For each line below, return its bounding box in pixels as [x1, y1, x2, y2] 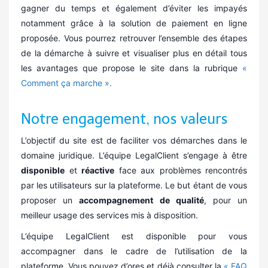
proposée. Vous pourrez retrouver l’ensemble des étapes [21, 33, 247, 43]
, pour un [203, 195, 248, 205]
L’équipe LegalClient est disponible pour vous [21, 231, 247, 241]
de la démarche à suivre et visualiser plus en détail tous [21, 48, 247, 58]
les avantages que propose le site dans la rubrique [21, 63, 242, 73]
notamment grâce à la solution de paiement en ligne [21, 18, 247, 28]
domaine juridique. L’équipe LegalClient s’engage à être [21, 150, 247, 160]
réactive [81, 165, 114, 175]
